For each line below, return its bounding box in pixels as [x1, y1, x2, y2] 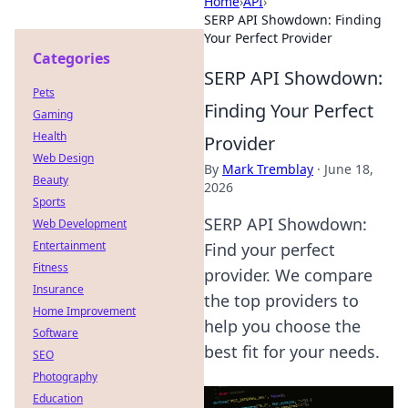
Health [33, 128, 66, 144]
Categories [33, 48, 110, 68]
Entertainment [33, 238, 106, 253]
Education [33, 391, 83, 406]
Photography [33, 369, 97, 384]
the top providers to [204, 290, 359, 311]
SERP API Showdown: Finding [204, 11, 382, 28]
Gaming [33, 107, 73, 122]
